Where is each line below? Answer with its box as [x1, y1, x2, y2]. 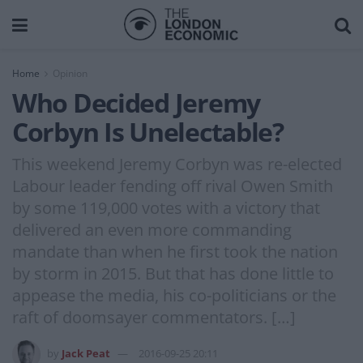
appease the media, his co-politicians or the [12, 284, 336, 306]
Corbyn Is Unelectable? [12, 114, 284, 149]
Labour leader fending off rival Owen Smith [12, 174, 333, 197]
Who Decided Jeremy [12, 85, 260, 120]
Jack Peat [62, 345, 110, 361]
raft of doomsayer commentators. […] [12, 305, 296, 328]
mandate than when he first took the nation [12, 240, 338, 263]
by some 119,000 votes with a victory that [12, 196, 320, 219]
